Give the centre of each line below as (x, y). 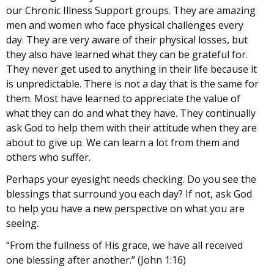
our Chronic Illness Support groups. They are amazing (131, 10)
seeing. (22, 223)
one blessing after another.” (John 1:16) (96, 260)
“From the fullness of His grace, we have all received (124, 245)
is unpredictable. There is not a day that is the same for (132, 83)
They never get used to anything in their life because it (131, 69)
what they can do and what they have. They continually (131, 113)
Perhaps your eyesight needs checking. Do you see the (131, 179)
